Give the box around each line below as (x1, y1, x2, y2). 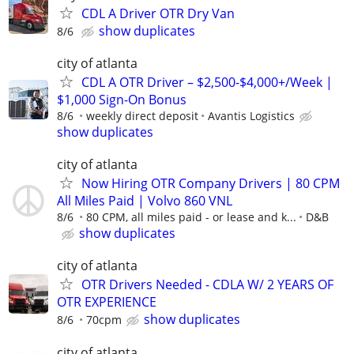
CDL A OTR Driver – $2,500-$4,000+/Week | (81, 73, 333, 91)
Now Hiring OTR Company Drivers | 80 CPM (81, 175, 340, 193)
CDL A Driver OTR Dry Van (81, 4, 235, 22)
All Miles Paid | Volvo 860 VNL (57, 192, 232, 210)
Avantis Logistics (208, 108, 295, 123)
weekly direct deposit (86, 108, 198, 123)
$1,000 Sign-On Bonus (57, 91, 186, 108)
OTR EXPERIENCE (57, 293, 156, 311)
